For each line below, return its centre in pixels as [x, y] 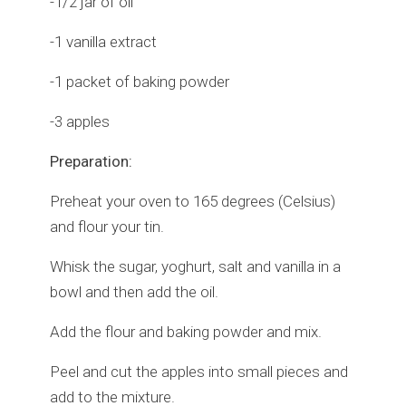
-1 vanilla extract [103, 41]
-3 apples [80, 121]
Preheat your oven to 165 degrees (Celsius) [193, 201]
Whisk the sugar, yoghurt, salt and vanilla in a [195, 266]
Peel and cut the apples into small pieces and [199, 371]
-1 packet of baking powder [140, 81]
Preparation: [91, 161]
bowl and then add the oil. [134, 291]
